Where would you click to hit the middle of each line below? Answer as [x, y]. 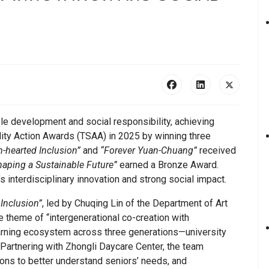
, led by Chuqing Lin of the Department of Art [135, 204]
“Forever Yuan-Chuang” [149, 151]
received [216, 151]
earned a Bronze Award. [168, 165]
